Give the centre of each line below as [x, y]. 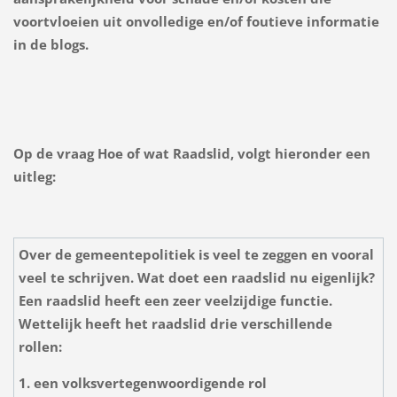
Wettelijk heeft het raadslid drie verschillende [175, 324]
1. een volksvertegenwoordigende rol [142, 383]
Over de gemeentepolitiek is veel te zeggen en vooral [196, 255]
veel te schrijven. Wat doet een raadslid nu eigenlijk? [196, 278]
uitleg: [34, 177]
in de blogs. [51, 45]
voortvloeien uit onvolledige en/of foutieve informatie [196, 22]
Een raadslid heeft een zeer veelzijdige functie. [175, 301]
